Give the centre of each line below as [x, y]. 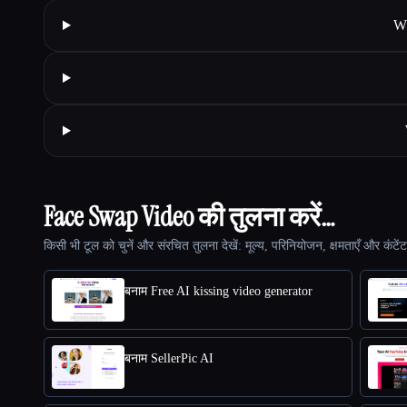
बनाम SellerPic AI [169, 358]
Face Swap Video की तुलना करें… [189, 216]
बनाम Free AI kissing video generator [218, 291]
